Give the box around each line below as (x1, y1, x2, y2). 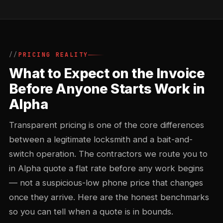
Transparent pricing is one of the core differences (9, 120, 204, 130)
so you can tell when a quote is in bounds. (9, 207, 173, 217)
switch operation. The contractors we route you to (9, 149, 208, 159)
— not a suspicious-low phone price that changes (9, 178, 203, 188)
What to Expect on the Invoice (9, 65, 205, 82)
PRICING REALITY (18, 51, 89, 59)
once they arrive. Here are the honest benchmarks (9, 192, 209, 202)
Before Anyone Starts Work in (9, 81, 205, 97)
